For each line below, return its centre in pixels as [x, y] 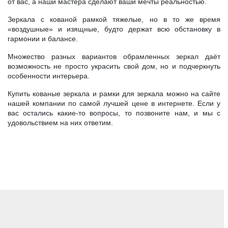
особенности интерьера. [49, 76]
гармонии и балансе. [43, 38]
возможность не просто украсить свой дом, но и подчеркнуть [114, 66]
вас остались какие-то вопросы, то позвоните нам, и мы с [114, 113]
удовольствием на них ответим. [60, 122]
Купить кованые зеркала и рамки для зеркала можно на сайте [114, 93]
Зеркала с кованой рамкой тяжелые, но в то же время [114, 19]
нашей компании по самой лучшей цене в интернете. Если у [114, 103]
